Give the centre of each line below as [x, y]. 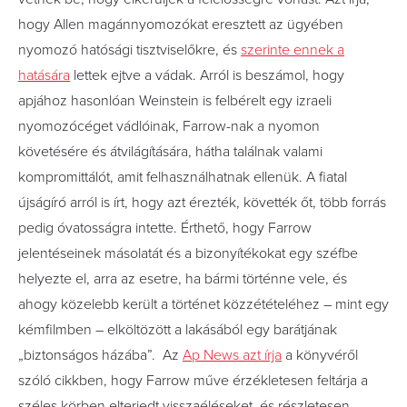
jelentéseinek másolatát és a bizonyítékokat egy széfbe [188, 253]
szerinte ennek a [293, 50]
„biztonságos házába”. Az [100, 355]
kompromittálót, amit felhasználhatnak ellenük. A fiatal [183, 177]
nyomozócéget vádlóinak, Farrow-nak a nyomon [169, 126]
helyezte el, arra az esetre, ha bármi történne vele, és [183, 278]
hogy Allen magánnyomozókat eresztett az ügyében [181, 24]
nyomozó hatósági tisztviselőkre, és [129, 50]
